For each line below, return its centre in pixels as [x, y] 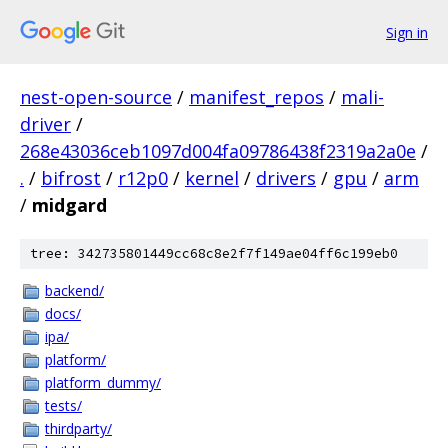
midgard [69, 205]
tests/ [63, 405]
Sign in [407, 32]
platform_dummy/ [103, 382]
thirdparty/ [78, 428]
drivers [286, 178]
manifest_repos [256, 97]
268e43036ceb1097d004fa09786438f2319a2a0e [218, 151]
